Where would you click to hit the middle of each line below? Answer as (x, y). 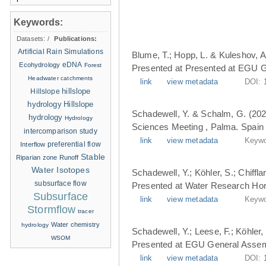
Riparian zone (37, 157)
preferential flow (74, 144)
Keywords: (39, 22)
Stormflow (52, 210)
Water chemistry (75, 224)
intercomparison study (61, 131)
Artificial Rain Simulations (61, 52)
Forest (93, 65)
